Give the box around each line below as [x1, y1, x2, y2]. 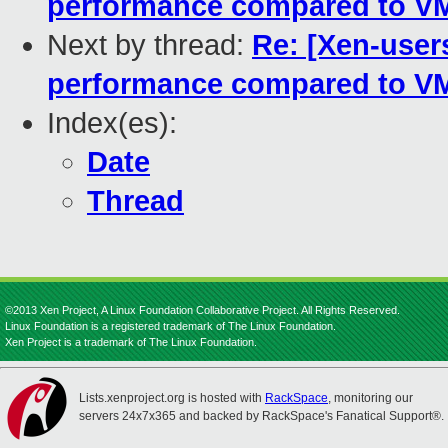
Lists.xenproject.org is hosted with [79, 391, 265, 405]
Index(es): [47, 107, 177, 140]
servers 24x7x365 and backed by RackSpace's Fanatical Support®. [79, 409, 444, 423]
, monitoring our [328, 391, 413, 405]
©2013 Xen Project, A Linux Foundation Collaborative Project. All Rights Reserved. [5, 304, 400, 316]
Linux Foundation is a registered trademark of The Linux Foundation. [5, 320, 336, 332]
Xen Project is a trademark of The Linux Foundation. [5, 336, 257, 348]
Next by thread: [47, 29, 252, 62]
